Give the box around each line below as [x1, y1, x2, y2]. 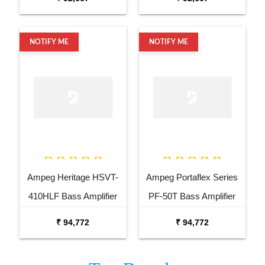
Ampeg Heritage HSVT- [27, 172, 119, 182]
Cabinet [58, 209, 88, 220]
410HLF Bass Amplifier [28, 190, 118, 201]
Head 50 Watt [166, 209, 218, 220]
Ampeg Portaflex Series [146, 172, 238, 182]
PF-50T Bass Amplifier [148, 190, 236, 201]
